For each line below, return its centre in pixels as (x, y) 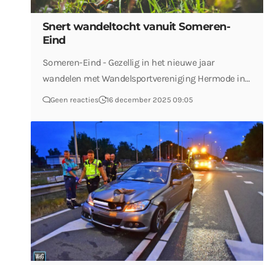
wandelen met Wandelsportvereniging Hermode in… (146, 79)
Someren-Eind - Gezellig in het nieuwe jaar (128, 63)
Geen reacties (74, 100)
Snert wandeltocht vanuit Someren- (136, 27)
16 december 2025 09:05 (149, 100)
